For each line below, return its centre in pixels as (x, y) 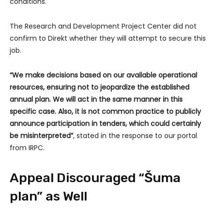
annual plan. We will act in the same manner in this (96, 99)
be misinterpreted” (41, 135)
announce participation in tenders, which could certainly (105, 123)
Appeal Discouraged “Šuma (95, 178)
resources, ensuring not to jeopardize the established (100, 87)
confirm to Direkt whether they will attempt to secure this (108, 38)
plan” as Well (48, 196)
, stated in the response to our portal (135, 135)
